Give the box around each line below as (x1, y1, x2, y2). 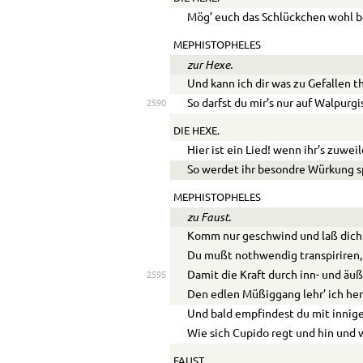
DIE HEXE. (173, 126, 220, 136)
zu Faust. (187, 210, 232, 224)
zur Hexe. (187, 58, 233, 72)
